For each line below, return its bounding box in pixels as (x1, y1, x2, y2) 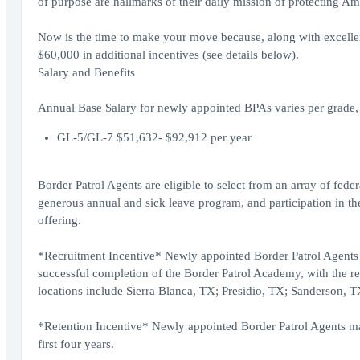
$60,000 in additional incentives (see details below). (37, 48, 299, 61)
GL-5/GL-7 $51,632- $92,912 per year (56, 131, 252, 144)
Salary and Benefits (37, 66, 135, 79)
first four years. (37, 337, 114, 350)
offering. (37, 214, 81, 227)
